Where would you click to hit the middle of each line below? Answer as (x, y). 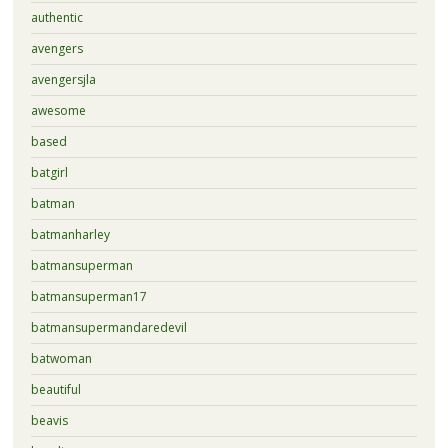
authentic (56, 17)
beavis (49, 420)
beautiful (55, 389)
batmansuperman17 (88, 296)
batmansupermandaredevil (108, 327)
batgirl (49, 172)
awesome (58, 110)
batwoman (61, 358)
